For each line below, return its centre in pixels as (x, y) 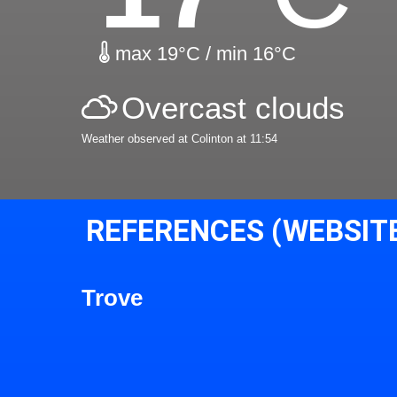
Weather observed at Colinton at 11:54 (179, 139)
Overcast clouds (233, 108)
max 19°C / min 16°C (203, 54)
